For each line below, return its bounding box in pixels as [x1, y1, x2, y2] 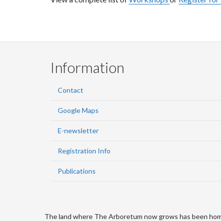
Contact [58, 85, 83, 94]
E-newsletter [58, 126, 99, 135]
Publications [58, 166, 96, 175]
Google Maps [58, 106, 99, 114]
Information [50, 58, 124, 76]
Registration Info [58, 146, 110, 155]
